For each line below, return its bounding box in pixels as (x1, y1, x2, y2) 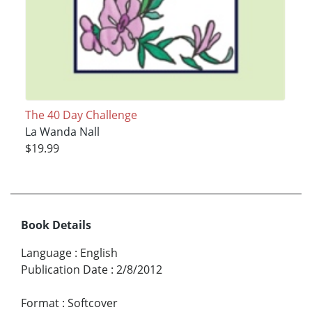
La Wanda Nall (24, 124, 100, 140)
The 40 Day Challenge (24, 107, 137, 123)
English (80, 245, 118, 261)
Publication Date (21, 262, 108, 278)
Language (21, 245, 72, 261)
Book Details (21, 217, 91, 233)
